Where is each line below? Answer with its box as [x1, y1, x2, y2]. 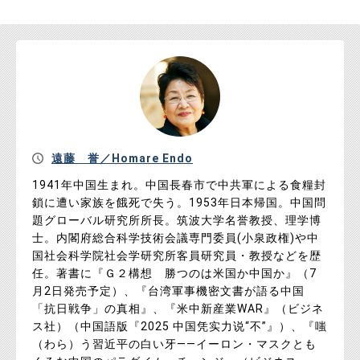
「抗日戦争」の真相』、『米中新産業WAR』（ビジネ [32, 302, 324, 316]
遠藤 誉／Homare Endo [51, 152, 193, 166]
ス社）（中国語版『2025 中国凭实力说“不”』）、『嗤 [32, 320, 327, 333]
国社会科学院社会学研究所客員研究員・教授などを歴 [32, 249, 321, 263]
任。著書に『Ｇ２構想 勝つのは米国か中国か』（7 [32, 267, 317, 280]
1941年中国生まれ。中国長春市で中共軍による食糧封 [32, 178, 326, 192]
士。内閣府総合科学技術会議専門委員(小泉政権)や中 [32, 231, 319, 245]
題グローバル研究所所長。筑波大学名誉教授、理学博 [32, 214, 321, 227]
